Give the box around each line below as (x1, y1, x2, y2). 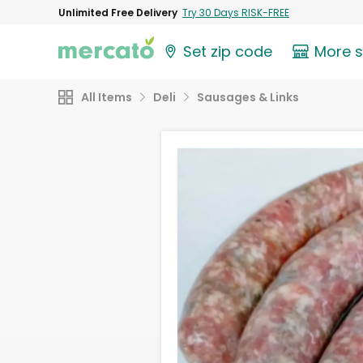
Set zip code (183, 41, 273, 62)
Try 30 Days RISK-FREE (182, 5, 289, 19)
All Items (81, 89, 132, 105)
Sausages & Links (197, 89, 299, 105)
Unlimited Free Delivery (58, 5, 177, 19)
